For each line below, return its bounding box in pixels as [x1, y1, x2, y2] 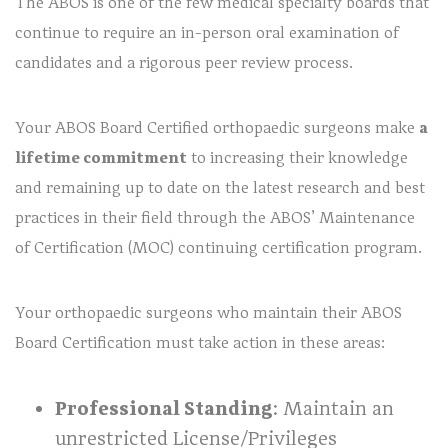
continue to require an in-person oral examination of [15, 23, 399, 42]
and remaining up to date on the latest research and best [15, 178, 425, 197]
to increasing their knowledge [187, 148, 408, 167]
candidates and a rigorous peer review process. [15, 53, 353, 72]
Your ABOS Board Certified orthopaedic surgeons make [15, 118, 419, 137]
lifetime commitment [15, 148, 187, 167]
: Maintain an [273, 396, 394, 420]
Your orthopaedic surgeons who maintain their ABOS [15, 303, 402, 322]
